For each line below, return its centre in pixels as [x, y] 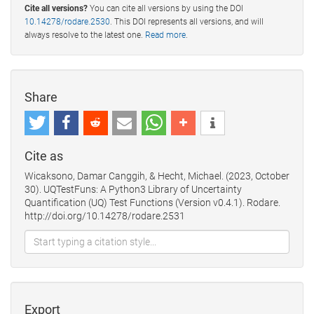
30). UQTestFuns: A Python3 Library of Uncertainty [133, 189]
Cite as [44, 156]
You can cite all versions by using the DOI [165, 8]
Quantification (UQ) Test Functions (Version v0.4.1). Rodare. [152, 202]
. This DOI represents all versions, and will [187, 21]
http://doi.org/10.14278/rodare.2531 [105, 216]
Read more [165, 35]
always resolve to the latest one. [85, 35]
